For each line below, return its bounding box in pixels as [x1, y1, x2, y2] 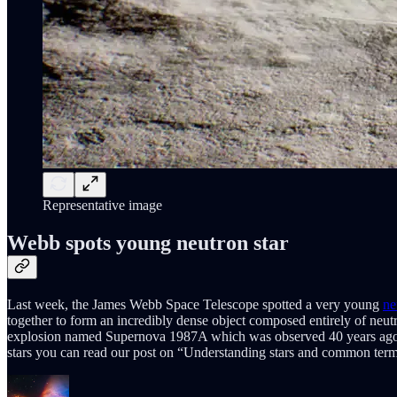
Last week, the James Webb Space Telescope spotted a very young [7, 297, 383, 313]
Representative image [43, 198, 162, 214]
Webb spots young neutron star [7, 231, 289, 255]
